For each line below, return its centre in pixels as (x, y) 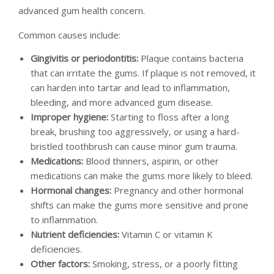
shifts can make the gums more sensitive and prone (139, 205)
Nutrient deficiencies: (75, 234)
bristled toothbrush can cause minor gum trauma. (134, 146)
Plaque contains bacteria (191, 58)
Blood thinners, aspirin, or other (151, 161)
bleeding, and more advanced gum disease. (122, 102)
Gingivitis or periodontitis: (84, 58)
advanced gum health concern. (82, 10)
